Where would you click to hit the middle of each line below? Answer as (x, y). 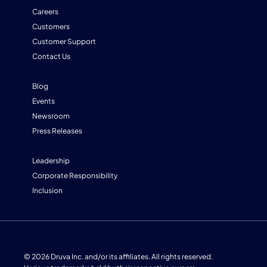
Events (43, 101)
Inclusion (47, 191)
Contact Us (51, 57)
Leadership (51, 161)
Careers (45, 12)
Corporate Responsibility (74, 176)
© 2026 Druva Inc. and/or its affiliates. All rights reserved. (118, 257)
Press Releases (57, 131)
